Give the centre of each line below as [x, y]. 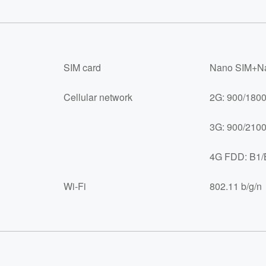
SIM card [82, 67]
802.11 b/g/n [235, 186]
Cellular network [98, 97]
